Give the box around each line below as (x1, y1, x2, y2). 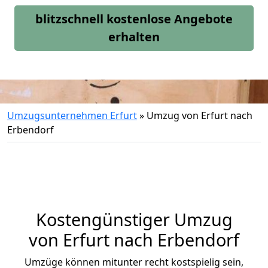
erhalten (108, 29, 160, 45)
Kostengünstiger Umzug (35, 208, 233, 231)
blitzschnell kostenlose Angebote (35, 11, 233, 27)
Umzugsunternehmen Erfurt (7, 109, 137, 122)
